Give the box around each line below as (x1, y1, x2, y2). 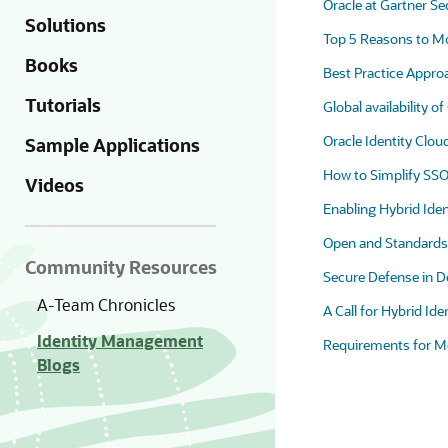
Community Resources (25, 255, 217, 279)
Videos (25, 173, 84, 197)
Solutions (25, 13, 106, 37)
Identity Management (37, 330, 203, 351)
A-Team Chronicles (37, 294, 175, 315)
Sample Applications (25, 133, 200, 157)
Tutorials (25, 93, 101, 117)
